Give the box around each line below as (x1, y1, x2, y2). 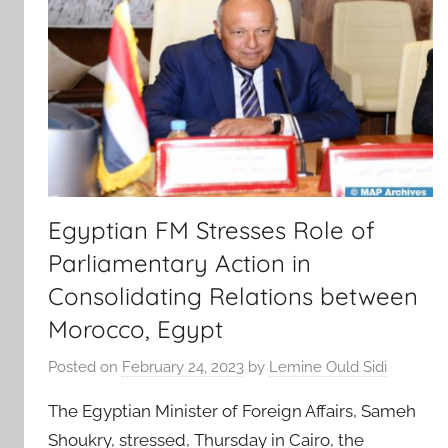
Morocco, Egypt (48, 314, 223, 345)
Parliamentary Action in (48, 248, 311, 279)
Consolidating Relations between (48, 281, 418, 312)
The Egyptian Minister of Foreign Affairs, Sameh (48, 400, 416, 421)
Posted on (48, 357, 122, 376)
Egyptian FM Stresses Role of (48, 215, 375, 246)
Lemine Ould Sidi (269, 357, 387, 376)
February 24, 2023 (122, 357, 244, 376)
